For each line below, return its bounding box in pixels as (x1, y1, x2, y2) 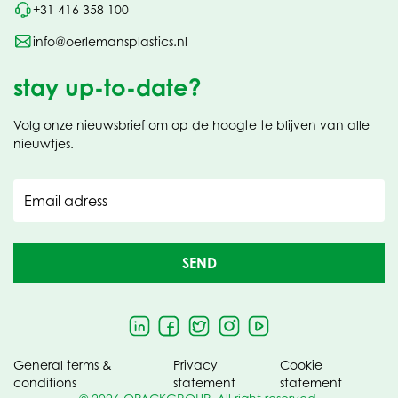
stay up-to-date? (13, 73, 202, 102)
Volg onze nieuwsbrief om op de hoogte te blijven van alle (13, 117, 370, 133)
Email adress (24, 192, 107, 211)
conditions (13, 374, 76, 390)
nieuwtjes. (13, 136, 74, 152)
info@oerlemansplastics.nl (33, 33, 188, 49)
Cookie (279, 356, 322, 372)
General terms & (13, 356, 112, 372)
